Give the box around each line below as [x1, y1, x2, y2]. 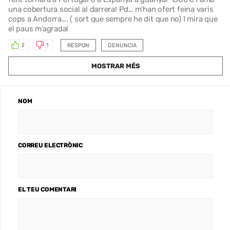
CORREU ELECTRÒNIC [18, 141, 83, 149]
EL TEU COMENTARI [18, 185, 77, 193]
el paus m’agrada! [8, 24, 69, 33]
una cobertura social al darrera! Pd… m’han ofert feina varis [8, 4, 214, 14]
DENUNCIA [107, 42, 137, 49]
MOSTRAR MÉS [91, 62, 140, 70]
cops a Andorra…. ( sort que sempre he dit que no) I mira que [8, 14, 218, 24]
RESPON [67, 42, 89, 49]
